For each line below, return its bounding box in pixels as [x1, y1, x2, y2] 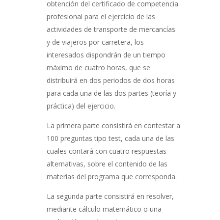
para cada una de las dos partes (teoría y [46, 88, 176, 98]
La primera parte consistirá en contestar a [46, 121, 180, 130]
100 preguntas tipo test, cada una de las [46, 134, 174, 143]
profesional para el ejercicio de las [46, 12, 155, 21]
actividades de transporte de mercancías [46, 25, 175, 34]
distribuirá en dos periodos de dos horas [46, 76, 175, 85]
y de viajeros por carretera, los [46, 37, 144, 47]
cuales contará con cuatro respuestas [46, 146, 166, 156]
